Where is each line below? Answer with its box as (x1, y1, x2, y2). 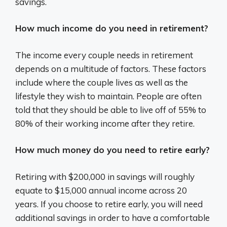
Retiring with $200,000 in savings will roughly (15, 171, 195, 182)
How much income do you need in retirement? (15, 23, 208, 33)
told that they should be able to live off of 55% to (15, 104, 206, 115)
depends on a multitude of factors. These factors (15, 63, 206, 74)
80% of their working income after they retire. (15, 118, 195, 129)
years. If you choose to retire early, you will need (15, 198, 203, 209)
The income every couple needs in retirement (15, 49, 193, 60)
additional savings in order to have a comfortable (15, 212, 210, 223)
